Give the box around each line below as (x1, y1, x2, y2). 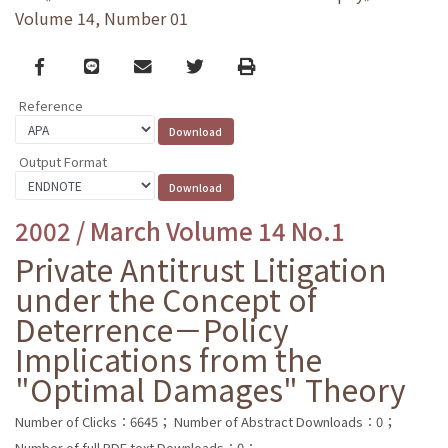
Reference (19, 96, 83, 116)
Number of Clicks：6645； (15, 411, 171, 431)
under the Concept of (15, 276, 317, 321)
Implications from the (15, 336, 322, 381)
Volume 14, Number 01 (15, 6, 188, 31)
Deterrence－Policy (15, 306, 289, 351)
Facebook (33, 52, 116, 78)
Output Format (19, 151, 107, 171)
